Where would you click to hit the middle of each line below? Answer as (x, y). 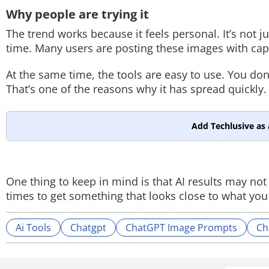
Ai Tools (33, 228)
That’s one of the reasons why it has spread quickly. (136, 89)
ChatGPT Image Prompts (181, 228)
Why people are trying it (77, 14)
